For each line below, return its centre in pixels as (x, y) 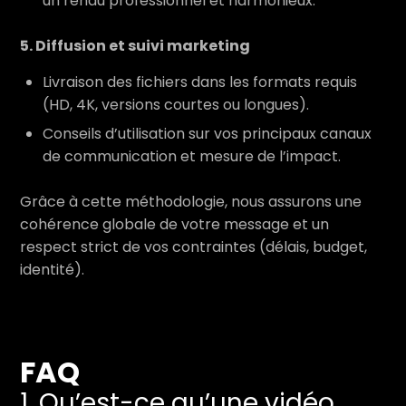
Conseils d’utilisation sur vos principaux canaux (207, 134)
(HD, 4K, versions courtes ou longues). (176, 105)
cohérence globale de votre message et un (174, 224)
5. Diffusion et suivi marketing (135, 46)
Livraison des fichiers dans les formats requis (200, 82)
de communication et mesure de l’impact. (192, 156)
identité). (52, 270)
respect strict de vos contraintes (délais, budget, (193, 247)
